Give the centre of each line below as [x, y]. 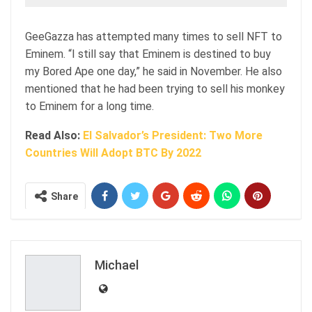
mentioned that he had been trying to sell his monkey [155, 88]
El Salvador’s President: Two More [173, 135]
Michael [117, 265]
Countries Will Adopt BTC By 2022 [113, 153]
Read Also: [53, 135]
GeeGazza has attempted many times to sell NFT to [154, 36]
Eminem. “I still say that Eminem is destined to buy [148, 54]
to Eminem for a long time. [89, 106]
